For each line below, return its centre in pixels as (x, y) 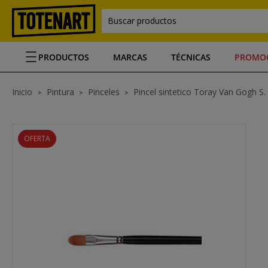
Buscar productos (142, 21)
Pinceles (104, 92)
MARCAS (130, 57)
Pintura (60, 92)
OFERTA (37, 138)
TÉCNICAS (191, 57)
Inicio (23, 92)
